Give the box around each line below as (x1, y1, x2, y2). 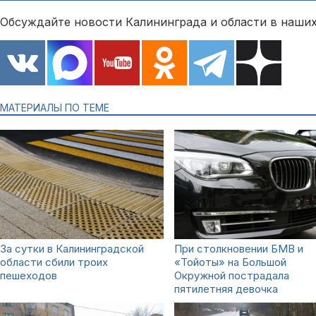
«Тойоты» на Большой (174, 255, 286, 269)
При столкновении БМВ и (174, 242, 303, 255)
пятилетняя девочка (174, 282, 278, 296)
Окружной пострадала (174, 269, 289, 282)
